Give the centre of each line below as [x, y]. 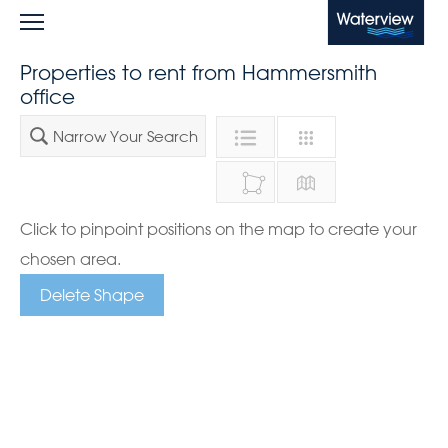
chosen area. [70, 258]
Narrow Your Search [123, 136]
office [47, 96]
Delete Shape [92, 294]
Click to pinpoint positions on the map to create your [218, 228]
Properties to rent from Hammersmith [198, 72]
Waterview [363, 14]
